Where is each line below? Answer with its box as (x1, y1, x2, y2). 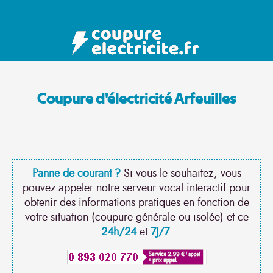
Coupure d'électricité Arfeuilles (37, 92, 236, 107)
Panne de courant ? (32, 166, 121, 182)
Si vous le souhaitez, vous (120, 166, 241, 182)
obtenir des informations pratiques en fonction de (24, 195, 249, 211)
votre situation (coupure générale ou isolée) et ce (24, 210, 249, 225)
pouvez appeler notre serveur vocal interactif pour (23, 180, 250, 196)
